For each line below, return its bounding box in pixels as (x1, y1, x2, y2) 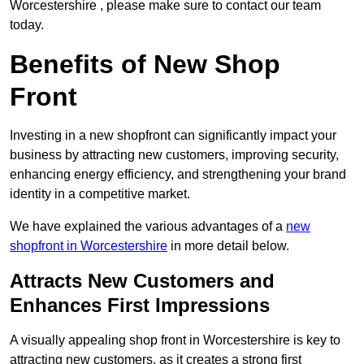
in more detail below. (167, 239, 289, 253)
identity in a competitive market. (10, 187, 190, 201)
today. (10, 18, 44, 32)
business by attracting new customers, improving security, (10, 148, 339, 162)
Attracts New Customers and (10, 270, 275, 292)
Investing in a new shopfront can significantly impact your (10, 128, 336, 143)
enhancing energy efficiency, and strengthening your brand (10, 167, 346, 182)
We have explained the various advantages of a (10, 219, 286, 234)
